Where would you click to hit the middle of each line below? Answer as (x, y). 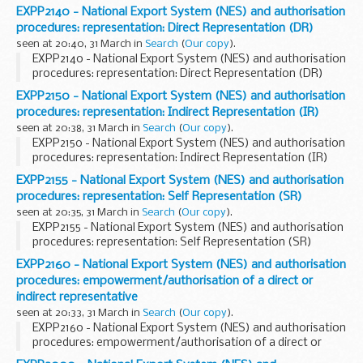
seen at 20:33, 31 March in (79, 314)
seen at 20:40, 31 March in (81, 45)
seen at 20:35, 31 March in (79, 213)
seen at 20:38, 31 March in (79, 129)
